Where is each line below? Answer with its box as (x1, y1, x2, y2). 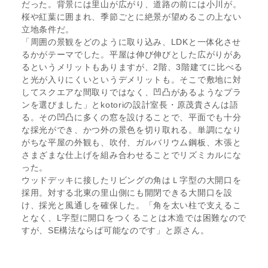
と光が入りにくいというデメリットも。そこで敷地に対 (21, 75, 242, 85)
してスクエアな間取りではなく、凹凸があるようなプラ (21, 87, 242, 98)
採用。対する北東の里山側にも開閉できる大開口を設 (21, 188, 233, 198)
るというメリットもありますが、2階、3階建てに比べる (21, 62, 243, 72)
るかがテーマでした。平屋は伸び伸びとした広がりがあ (21, 50, 242, 60)
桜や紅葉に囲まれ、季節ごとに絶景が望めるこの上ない (21, 12, 242, 22)
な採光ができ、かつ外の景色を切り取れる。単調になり (21, 125, 242, 135)
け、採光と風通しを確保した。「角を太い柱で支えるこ (21, 200, 242, 211)
